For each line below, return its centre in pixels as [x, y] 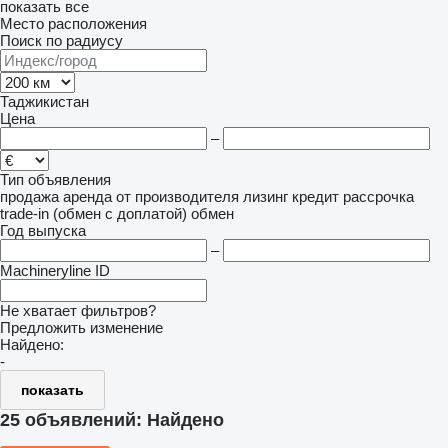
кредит [315, 196]
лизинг [265, 196]
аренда [87, 196]
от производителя [177, 196]
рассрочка [378, 196]
